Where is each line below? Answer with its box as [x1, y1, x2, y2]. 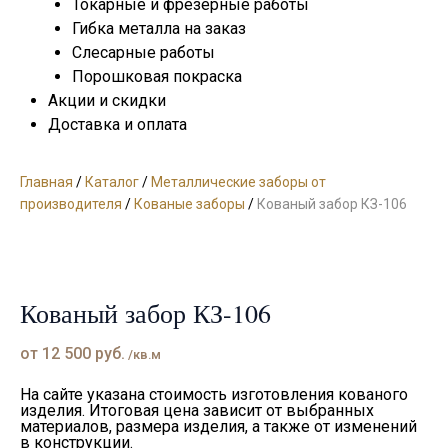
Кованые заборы [134, 195, 245, 212]
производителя [20, 195, 122, 212]
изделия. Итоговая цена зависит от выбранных [20, 401, 374, 421]
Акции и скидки [48, 90, 166, 110]
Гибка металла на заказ [72, 18, 246, 38]
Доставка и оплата [48, 114, 187, 134]
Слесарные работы [72, 42, 215, 62]
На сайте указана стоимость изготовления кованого [20, 385, 408, 405]
